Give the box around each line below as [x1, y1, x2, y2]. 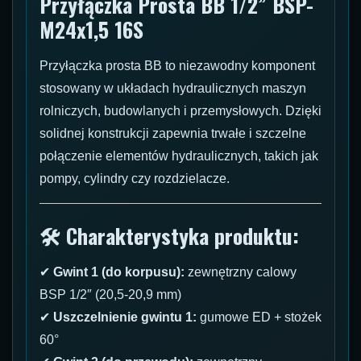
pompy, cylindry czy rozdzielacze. [39, 172, 230, 186]
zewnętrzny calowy [185, 265, 297, 280]
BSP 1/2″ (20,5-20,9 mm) [39, 288, 181, 302]
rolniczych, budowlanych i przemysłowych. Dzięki [39, 104, 322, 118]
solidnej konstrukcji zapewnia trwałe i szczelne [39, 127, 306, 141]
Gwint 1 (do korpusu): [53, 265, 185, 280]
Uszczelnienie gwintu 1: [53, 310, 197, 325]
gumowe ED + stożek [197, 310, 322, 325]
